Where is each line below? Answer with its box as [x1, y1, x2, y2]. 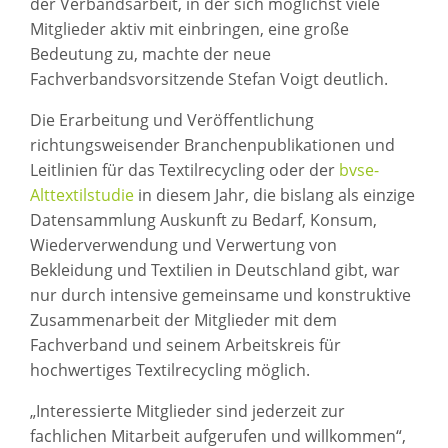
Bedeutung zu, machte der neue [30, 42, 271, 65]
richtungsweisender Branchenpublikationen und [30, 133, 395, 156]
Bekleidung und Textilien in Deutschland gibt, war [30, 258, 400, 281]
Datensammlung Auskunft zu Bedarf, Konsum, [30, 208, 377, 231]
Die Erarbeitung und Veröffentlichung [30, 108, 314, 131]
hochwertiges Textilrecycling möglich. [30, 358, 310, 381]
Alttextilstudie [30, 183, 134, 206]
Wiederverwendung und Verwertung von [30, 233, 337, 256]
